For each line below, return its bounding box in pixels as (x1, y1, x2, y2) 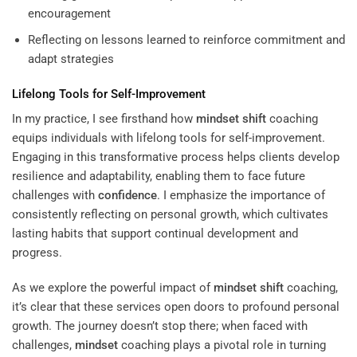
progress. (12, 245, 62, 261)
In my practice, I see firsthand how (12, 112, 196, 127)
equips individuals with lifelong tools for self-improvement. (12, 131, 325, 146)
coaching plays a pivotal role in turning (118, 337, 326, 352)
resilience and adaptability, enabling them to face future (12, 169, 305, 184)
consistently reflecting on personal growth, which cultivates (12, 207, 328, 222)
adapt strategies (27, 52, 114, 67)
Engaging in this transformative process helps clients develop (12, 150, 339, 165)
